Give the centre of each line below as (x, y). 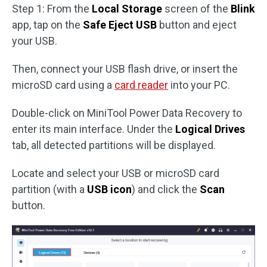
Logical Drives (210, 129)
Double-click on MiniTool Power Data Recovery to (127, 113)
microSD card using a (63, 85)
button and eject (197, 25)
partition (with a (49, 189)
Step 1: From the (52, 9)
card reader (141, 85)
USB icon (109, 189)
